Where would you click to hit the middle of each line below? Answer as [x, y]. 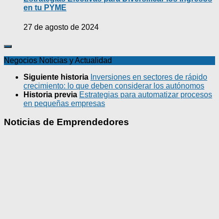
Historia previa [51, 94]
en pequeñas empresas [64, 103]
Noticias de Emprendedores [66, 122]
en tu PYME [45, 8]
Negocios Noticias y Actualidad [58, 60]
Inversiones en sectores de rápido [149, 77]
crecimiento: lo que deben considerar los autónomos [114, 86]
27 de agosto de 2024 [61, 27]
